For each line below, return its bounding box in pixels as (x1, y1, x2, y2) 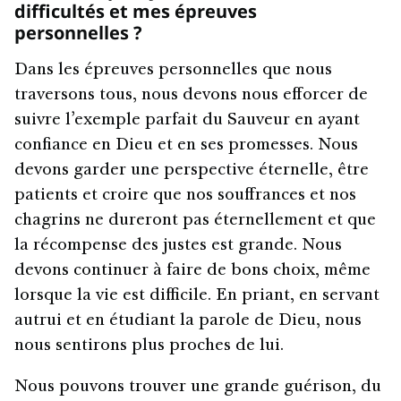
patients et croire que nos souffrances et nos (14, 187, 356, 204)
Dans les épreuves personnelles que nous (14, 62, 332, 79)
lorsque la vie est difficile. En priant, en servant (14, 287, 380, 304)
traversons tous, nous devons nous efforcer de (14, 87, 368, 104)
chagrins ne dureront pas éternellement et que (14, 212, 376, 229)
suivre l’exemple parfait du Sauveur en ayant (14, 112, 360, 129)
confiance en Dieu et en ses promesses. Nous (14, 137, 358, 154)
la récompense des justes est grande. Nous (14, 237, 342, 254)
